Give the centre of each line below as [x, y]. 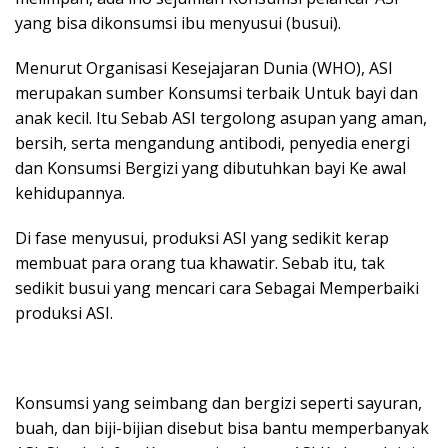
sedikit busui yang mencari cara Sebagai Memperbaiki [217, 288]
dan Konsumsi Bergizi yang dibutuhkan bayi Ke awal [210, 168]
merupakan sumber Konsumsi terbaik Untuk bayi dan [216, 93]
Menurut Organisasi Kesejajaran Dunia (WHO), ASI [204, 68]
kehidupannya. [70, 193]
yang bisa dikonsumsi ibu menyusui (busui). [178, 23]
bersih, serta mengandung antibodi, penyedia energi [212, 143]
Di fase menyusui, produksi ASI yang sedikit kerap [202, 238]
